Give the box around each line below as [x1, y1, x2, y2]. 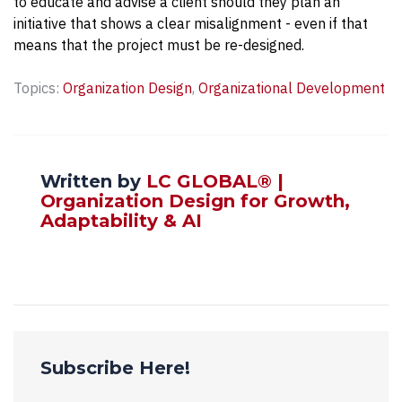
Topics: [13, 78, 63, 97]
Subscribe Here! [40, 356, 190, 379]
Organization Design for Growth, [40, 189, 350, 212]
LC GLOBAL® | [146, 170, 284, 192]
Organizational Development [198, 78, 385, 97]
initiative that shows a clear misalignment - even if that [13, 13, 368, 32]
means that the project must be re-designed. [13, 35, 308, 54]
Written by [40, 170, 146, 192]
